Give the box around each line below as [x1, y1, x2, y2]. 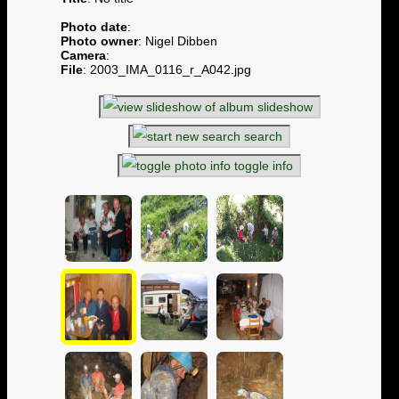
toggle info [231, 158, 297, 173]
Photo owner [61, 34, 138, 49]
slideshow [253, 99, 316, 114]
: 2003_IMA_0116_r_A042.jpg [83, 62, 251, 77]
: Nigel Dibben [138, 34, 217, 49]
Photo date [61, 20, 127, 35]
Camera [61, 48, 106, 63]
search [240, 128, 286, 143]
